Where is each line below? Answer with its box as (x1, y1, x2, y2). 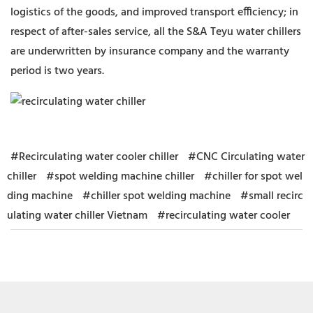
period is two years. (10, 62, 104, 81)
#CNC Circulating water (188, 148, 305, 167)
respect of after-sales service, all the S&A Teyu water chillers (10, 23, 301, 42)
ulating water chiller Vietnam (7, 207, 147, 226)
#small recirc (240, 187, 303, 206)
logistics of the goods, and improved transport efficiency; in (10, 3, 298, 22)
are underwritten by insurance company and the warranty (10, 43, 289, 61)
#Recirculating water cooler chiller (10, 148, 178, 167)
